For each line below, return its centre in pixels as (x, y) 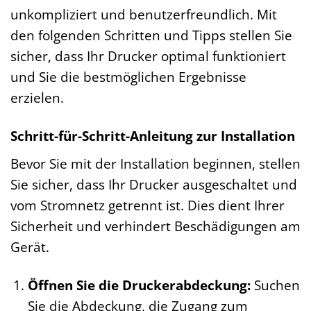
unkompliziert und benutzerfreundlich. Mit (144, 15)
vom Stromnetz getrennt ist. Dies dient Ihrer (148, 205)
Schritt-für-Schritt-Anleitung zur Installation (153, 136)
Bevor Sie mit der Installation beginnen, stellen (155, 163)
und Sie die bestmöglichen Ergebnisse (128, 77)
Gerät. (30, 246)
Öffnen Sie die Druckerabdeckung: (139, 285)
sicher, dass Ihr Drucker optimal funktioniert (148, 56)
